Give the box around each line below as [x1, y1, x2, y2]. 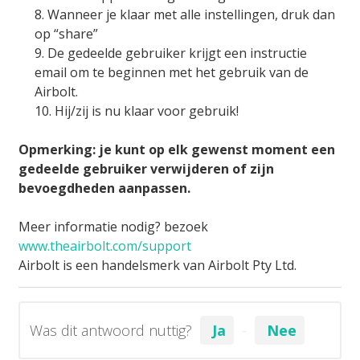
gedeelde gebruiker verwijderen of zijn [18, 159, 274, 178]
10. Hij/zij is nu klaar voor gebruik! [35, 101, 239, 120]
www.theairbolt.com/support [18, 236, 191, 255]
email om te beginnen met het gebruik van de [35, 63, 309, 81]
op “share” [35, 24, 98, 43]
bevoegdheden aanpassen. [18, 178, 194, 197]
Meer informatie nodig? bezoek [18, 217, 208, 235]
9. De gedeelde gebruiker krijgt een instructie [35, 43, 307, 62]
